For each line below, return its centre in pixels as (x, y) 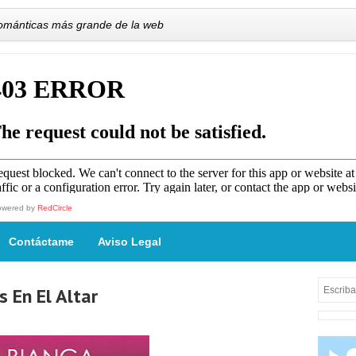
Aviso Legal (130, 242)
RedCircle (55, 208)
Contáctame (41, 242)
